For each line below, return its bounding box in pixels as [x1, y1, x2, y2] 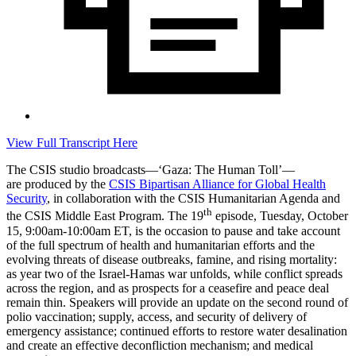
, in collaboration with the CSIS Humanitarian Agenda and [47, 192, 340, 206]
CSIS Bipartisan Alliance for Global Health [109, 177, 326, 192]
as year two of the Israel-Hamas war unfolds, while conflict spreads [6, 266, 342, 281]
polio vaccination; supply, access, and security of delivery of [6, 309, 307, 323]
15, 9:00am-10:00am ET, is [6, 223, 146, 238]
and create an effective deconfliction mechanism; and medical [6, 338, 313, 352]
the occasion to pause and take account [146, 223, 340, 238]
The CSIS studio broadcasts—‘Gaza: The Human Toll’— [6, 163, 295, 177]
